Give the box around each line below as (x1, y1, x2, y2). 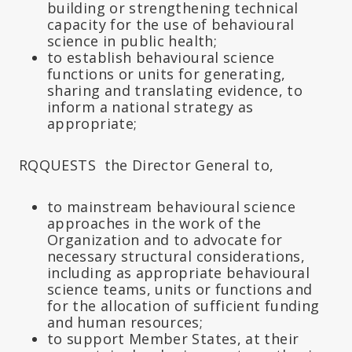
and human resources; (47, 312, 203, 332)
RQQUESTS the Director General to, (19, 155, 274, 174)
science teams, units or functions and (47, 279, 313, 299)
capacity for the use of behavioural (47, 14, 295, 34)
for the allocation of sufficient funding (47, 295, 320, 315)
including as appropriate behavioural (47, 262, 310, 282)
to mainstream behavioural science (47, 196, 295, 216)
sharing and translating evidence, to (47, 80, 302, 100)
